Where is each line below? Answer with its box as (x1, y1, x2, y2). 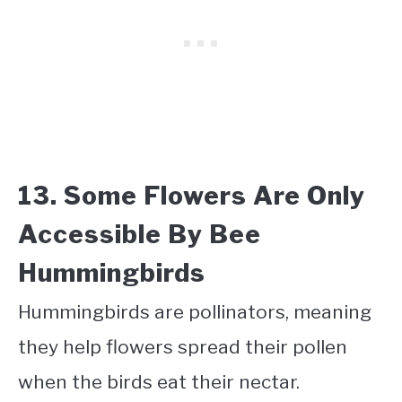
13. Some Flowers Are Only (18, 179, 365, 211)
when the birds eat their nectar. (18, 370, 300, 393)
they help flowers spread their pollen (18, 335, 347, 358)
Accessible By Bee (18, 218, 261, 249)
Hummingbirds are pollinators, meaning (18, 300, 371, 323)
